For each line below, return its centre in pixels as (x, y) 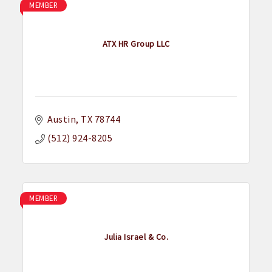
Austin (62, 119)
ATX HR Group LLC (136, 43)
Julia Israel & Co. (136, 236)
